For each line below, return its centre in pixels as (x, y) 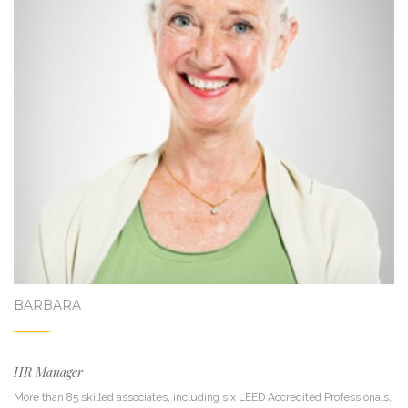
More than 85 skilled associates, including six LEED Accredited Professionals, (203, 397)
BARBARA (47, 305)
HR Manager (48, 372)
